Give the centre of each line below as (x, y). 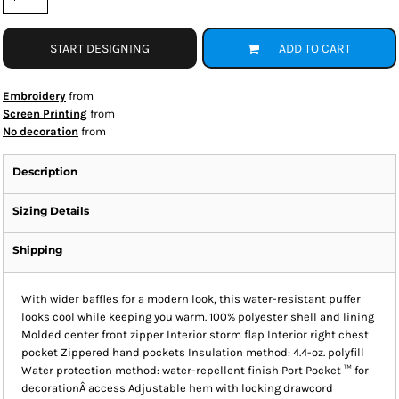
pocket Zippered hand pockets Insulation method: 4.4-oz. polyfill (193, 352)
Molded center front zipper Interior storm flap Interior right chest (195, 334)
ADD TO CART (315, 49)
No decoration (41, 131)
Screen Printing (45, 114)
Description (45, 171)
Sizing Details (51, 211)
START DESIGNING (100, 49)
